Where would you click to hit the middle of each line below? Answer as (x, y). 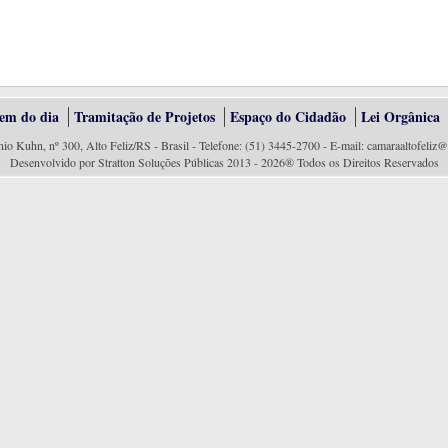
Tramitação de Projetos (144, 116)
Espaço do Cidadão (288, 116)
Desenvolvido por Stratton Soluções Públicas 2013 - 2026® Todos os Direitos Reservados (224, 162)
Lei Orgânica (400, 116)
